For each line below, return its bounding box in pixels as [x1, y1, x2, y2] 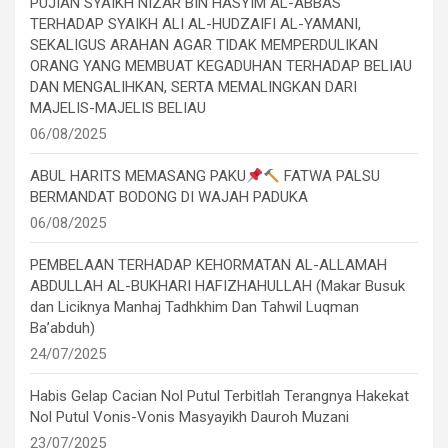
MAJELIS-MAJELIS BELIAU [30, 99, 206, 118]
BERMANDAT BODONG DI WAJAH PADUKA [30, 188, 308, 207]
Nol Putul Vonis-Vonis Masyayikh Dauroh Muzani [30, 408, 349, 427]
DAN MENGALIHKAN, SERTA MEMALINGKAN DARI [30, 78, 357, 97]
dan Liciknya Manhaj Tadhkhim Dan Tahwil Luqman [30, 298, 359, 317]
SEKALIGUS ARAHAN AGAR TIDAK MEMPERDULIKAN [30, 36, 378, 55]
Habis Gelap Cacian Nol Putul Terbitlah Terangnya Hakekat [30, 387, 409, 406]
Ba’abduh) [30, 319, 95, 338]
